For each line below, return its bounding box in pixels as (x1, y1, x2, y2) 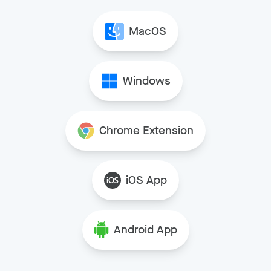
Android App (113, 222, 177, 238)
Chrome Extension (99, 123, 194, 139)
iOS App (126, 172, 167, 188)
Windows (122, 73, 171, 89)
